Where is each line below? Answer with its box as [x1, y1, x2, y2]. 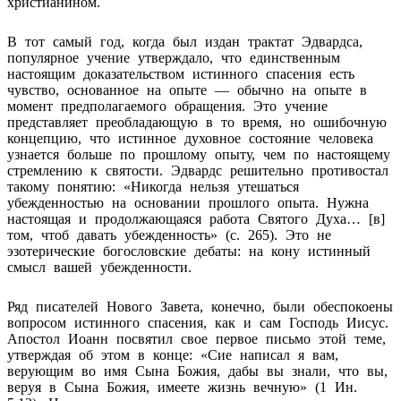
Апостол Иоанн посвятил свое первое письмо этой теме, [7, 330, 386, 346]
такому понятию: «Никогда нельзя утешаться [7, 178, 299, 194]
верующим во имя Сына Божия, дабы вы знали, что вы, [7, 363, 388, 379]
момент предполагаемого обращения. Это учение [7, 98, 328, 114]
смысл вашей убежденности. [7, 259, 192, 275]
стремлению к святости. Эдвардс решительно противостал [7, 162, 388, 178]
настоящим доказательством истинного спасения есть [7, 65, 354, 81]
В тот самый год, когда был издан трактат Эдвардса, [7, 33, 363, 49]
